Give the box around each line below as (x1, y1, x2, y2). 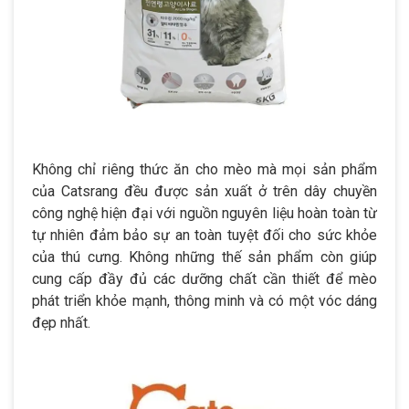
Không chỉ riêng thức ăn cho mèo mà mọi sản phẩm (32, 160, 377, 178)
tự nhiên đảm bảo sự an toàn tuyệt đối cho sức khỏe (32, 225, 377, 244)
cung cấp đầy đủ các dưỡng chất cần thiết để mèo (32, 269, 377, 288)
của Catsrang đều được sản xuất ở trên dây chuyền (32, 182, 377, 200)
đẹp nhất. (32, 313, 90, 331)
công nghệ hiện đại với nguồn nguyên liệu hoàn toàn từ (32, 204, 377, 222)
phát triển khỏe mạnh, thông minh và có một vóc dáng (32, 291, 377, 309)
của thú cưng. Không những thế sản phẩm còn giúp (32, 247, 377, 266)
